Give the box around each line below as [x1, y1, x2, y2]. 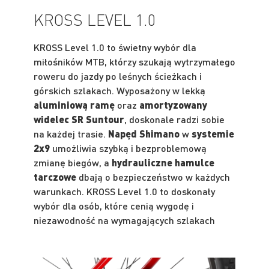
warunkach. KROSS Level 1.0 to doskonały [34, 184, 215, 198]
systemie [192, 127, 234, 140]
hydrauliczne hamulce [112, 156, 214, 169]
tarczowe [34, 170, 76, 183]
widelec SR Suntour [34, 112, 124, 125]
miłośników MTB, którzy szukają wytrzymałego [34, 55, 235, 68]
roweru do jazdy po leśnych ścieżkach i [34, 69, 202, 82]
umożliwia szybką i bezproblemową [50, 141, 207, 154]
